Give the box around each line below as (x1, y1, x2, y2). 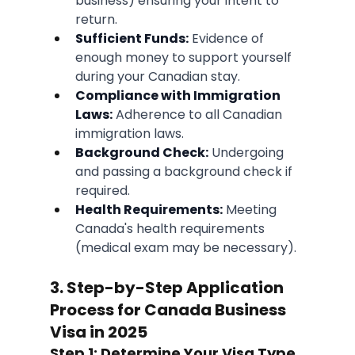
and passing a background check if (74, 162, 296, 181)
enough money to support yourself (74, 48, 295, 67)
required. (74, 181, 130, 200)
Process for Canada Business (49, 299, 289, 322)
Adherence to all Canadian (112, 105, 285, 124)
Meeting (222, 200, 280, 219)
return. (74, 10, 117, 29)
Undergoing (208, 143, 287, 162)
